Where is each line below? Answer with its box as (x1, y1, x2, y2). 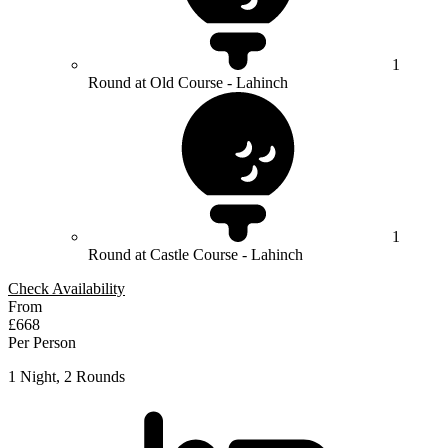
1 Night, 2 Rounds (8, 368, 125, 386)
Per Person (8, 334, 76, 352)
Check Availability (8, 280, 125, 298)
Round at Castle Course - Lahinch (88, 246, 303, 264)
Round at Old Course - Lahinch (88, 74, 288, 92)
